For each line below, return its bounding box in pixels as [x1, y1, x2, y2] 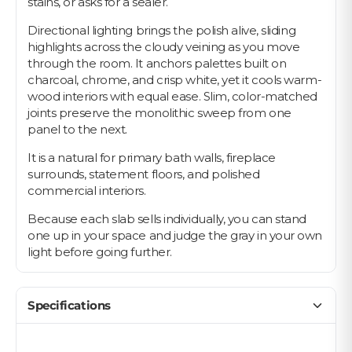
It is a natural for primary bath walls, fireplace [27, 150, 276, 166]
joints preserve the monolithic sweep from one [27, 105, 291, 121]
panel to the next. [27, 122, 127, 137]
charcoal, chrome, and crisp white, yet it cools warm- [27, 72, 322, 88]
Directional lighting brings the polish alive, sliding [27, 23, 296, 38]
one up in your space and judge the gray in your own [27, 228, 323, 244]
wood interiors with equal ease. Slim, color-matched [27, 89, 318, 104]
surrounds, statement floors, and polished [27, 167, 260, 182]
